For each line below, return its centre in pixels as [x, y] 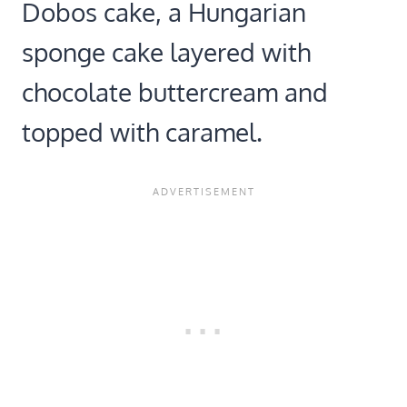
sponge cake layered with [166, 52]
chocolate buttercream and [175, 92]
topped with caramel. [142, 132]
